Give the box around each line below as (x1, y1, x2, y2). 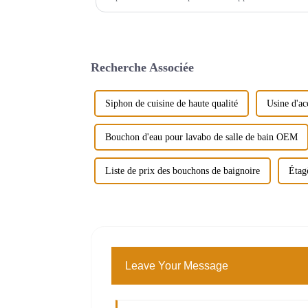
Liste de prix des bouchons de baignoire (105, 165, 260, 176)
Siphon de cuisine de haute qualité (105, 98, 238, 109)
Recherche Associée (91, 60, 194, 74)
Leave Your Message (125, 259, 229, 272)
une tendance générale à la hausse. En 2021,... (106, 2, 275, 13)
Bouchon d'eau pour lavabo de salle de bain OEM (105, 131, 298, 142)
